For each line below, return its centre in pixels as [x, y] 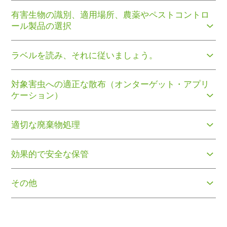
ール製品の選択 [42, 26]
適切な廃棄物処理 [46, 124]
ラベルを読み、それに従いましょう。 [85, 55]
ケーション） [37, 96]
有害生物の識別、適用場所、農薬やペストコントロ [110, 15]
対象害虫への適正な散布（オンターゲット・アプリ [110, 84]
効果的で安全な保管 [50, 154]
